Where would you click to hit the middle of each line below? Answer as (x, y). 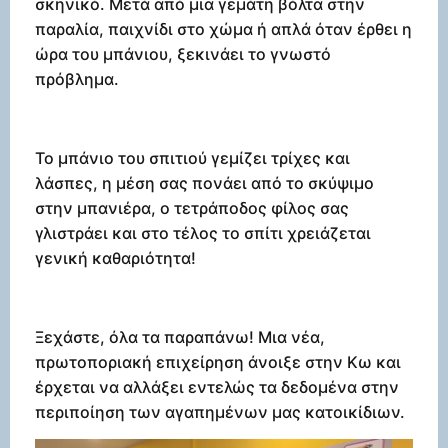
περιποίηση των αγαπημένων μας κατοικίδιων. (220, 411)
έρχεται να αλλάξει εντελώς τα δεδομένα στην (217, 386)
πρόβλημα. (77, 79)
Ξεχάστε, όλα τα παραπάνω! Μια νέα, (180, 336)
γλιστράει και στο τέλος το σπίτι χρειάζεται (203, 232)
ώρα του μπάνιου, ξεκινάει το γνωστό (183, 54)
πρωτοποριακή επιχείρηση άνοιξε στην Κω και (218, 361)
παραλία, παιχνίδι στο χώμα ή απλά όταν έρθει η (223, 29)
